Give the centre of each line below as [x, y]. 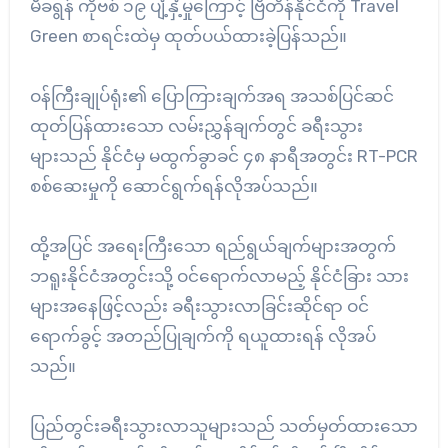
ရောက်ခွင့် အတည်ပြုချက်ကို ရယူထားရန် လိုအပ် [202, 335]
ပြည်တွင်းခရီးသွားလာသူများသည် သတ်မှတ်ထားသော [223, 425]
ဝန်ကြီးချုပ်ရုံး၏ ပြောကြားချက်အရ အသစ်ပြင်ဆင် [211, 95]
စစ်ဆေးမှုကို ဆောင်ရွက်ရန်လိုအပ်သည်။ [173, 185]
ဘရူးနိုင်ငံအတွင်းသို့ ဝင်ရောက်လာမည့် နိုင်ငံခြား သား [219, 275]
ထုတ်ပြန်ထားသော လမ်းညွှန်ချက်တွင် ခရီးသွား [196, 125]
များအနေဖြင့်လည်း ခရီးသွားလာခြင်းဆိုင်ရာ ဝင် [199, 305]
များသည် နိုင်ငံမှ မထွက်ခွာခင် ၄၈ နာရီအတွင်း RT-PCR [223, 155]
